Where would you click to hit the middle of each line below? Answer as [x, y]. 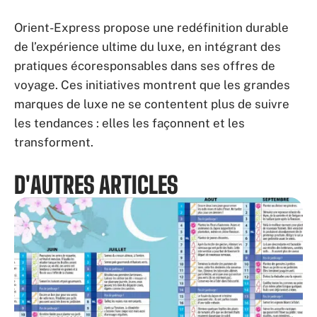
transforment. [54, 142]
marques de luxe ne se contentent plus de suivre [152, 104]
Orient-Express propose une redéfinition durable [151, 28]
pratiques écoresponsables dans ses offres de [145, 66]
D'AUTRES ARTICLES [96, 185]
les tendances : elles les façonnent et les [129, 123]
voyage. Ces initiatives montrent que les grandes [152, 85]
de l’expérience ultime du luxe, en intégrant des [148, 47]
